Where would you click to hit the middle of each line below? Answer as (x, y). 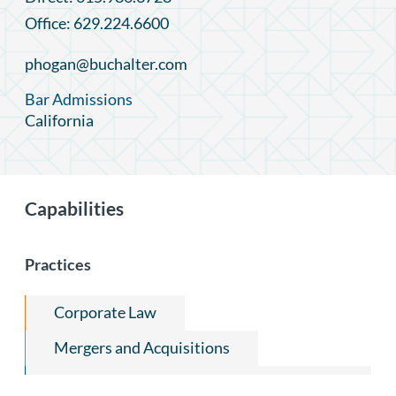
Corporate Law (105, 312)
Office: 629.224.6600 (97, 23)
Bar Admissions (79, 99)
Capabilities (74, 208)
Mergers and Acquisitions (142, 347)
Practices (58, 264)
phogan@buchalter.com (106, 63)
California (59, 120)
